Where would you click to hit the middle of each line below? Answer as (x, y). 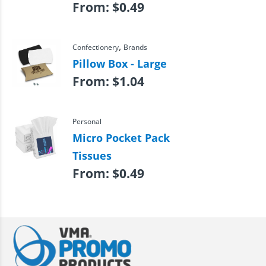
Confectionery (95, 47)
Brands (135, 47)
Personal (87, 121)
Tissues (92, 155)
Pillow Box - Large (119, 63)
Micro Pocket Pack (121, 137)
